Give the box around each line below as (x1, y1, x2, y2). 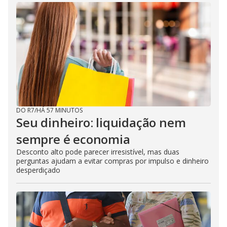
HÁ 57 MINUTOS (36, 106, 83, 115)
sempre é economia (16, 131, 130, 147)
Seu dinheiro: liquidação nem (16, 114, 186, 131)
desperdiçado (16, 165, 60, 175)
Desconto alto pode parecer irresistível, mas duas (16, 147, 179, 157)
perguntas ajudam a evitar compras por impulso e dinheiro (16, 156, 209, 166)
